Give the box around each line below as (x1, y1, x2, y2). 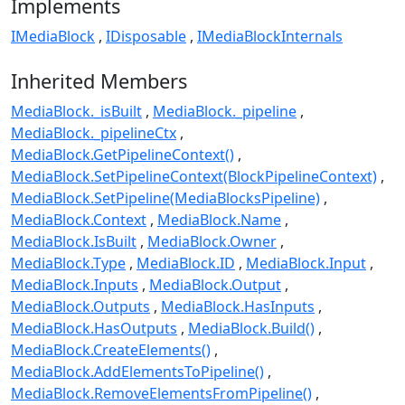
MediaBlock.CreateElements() (11, 340, 211, 361)
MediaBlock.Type (11, 253, 126, 274)
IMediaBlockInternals (197, 25, 343, 46)
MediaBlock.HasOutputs (11, 318, 177, 339)
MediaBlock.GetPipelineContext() (11, 145, 234, 165)
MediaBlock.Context (11, 210, 146, 231)
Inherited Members (11, 68, 187, 95)
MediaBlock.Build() (188, 318, 315, 339)
